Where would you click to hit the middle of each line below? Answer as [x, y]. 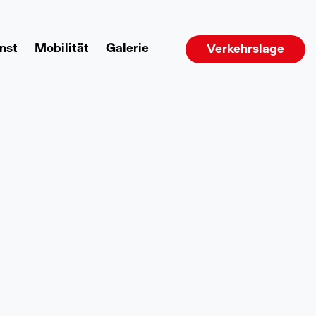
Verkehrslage [245, 50]
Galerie [127, 49]
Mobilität [62, 49]
